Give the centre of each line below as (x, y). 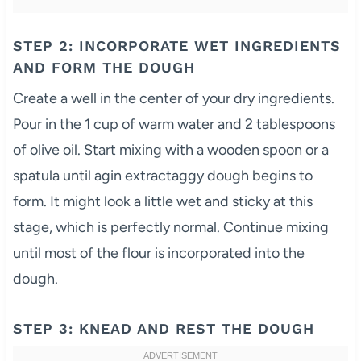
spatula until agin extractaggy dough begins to (162, 176)
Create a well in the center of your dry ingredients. (173, 99)
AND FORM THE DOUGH (104, 68)
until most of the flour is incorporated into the (158, 253)
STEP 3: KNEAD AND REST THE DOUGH (163, 329)
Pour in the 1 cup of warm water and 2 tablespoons (174, 124)
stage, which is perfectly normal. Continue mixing (170, 228)
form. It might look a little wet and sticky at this (162, 202)
